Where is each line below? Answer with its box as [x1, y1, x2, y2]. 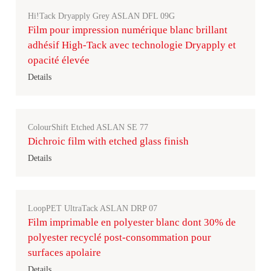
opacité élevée [28, 54, 90, 66]
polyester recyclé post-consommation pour [28, 232, 211, 243]
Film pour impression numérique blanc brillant [28, 24, 227, 36]
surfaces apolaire [28, 247, 101, 258]
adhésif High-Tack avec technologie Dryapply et [28, 39, 236, 51]
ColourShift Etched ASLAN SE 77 [28, 123, 148, 132]
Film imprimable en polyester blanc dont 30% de [28, 217, 236, 228]
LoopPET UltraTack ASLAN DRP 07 [28, 204, 157, 213]
